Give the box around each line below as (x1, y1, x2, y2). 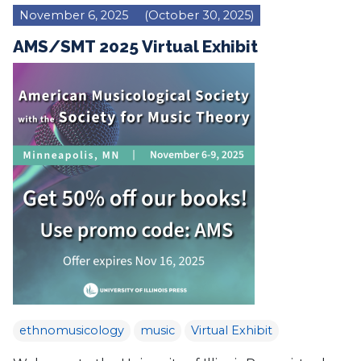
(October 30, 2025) (141, 8, 254, 23)
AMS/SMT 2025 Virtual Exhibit (13, 36, 258, 56)
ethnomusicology (19, 323, 124, 338)
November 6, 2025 (19, 8, 128, 23)
